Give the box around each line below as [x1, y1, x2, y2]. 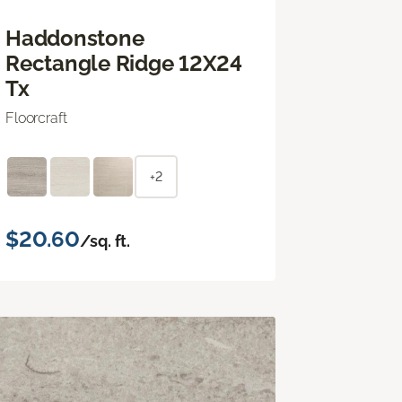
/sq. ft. [79, 231, 131, 250]
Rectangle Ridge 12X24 [5, 49, 242, 76]
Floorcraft [5, 109, 67, 127]
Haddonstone [5, 24, 144, 51]
